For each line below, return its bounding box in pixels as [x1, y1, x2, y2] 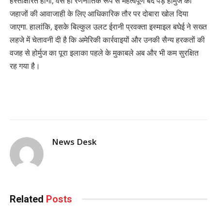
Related [10, 193, 46, 205]
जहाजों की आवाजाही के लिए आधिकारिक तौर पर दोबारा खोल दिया [10, 8, 188, 19]
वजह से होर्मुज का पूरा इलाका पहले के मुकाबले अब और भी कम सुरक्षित [10, 47, 199, 58]
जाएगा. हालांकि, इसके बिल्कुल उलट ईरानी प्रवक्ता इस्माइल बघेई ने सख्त [10, 21, 207, 32]
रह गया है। [10, 60, 42, 71]
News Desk [52, 136, 96, 147]
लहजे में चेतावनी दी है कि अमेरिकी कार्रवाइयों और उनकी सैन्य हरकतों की [10, 34, 205, 45]
